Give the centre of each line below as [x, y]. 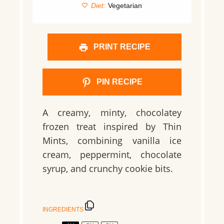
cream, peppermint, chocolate [112, 155]
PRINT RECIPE [121, 47]
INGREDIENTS [63, 209]
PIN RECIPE [118, 82]
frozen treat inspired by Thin [112, 127]
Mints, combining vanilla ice [112, 141]
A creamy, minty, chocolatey [112, 113]
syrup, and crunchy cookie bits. [108, 169]
